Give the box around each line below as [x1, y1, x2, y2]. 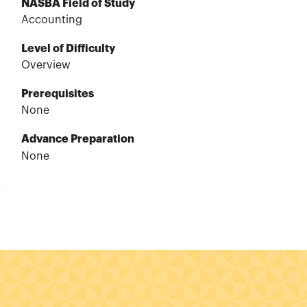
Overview [21, 60, 71, 71]
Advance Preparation [21, 134, 134, 145]
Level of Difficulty [21, 43, 115, 55]
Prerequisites [21, 88, 94, 100]
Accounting [21, 14, 82, 26]
